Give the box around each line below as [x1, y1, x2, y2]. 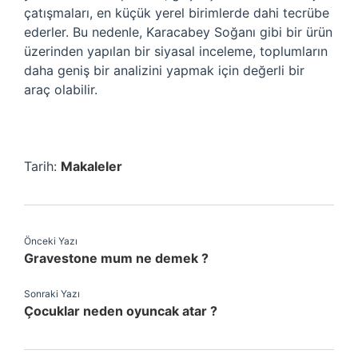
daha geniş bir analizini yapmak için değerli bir [24, 62, 304, 78]
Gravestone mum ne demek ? [24, 250, 209, 266]
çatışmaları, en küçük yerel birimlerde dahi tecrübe [24, 5, 329, 21]
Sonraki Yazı [24, 288, 80, 300]
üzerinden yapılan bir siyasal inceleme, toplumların [24, 43, 328, 59]
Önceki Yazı [24, 235, 78, 247]
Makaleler [61, 158, 122, 174]
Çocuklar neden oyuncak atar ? [24, 303, 217, 319]
